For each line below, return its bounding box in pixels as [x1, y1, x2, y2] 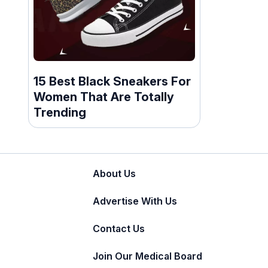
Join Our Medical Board [93, 249, 202, 262]
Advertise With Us [93, 194, 177, 207]
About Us [93, 167, 136, 179]
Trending [33, 105, 86, 120]
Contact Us [93, 222, 145, 234]
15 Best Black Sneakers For [33, 74, 191, 89]
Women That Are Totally [33, 89, 174, 104]
